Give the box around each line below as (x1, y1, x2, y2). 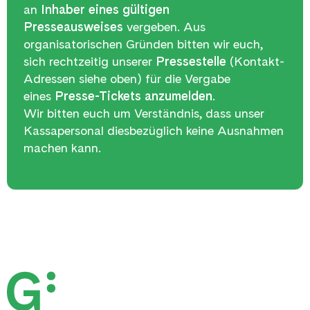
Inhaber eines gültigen (41, 2, 170, 17)
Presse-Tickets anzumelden (55, 89, 212, 104)
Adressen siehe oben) (24, 71, 145, 86)
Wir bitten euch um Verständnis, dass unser (24, 106, 264, 121)
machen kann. (24, 140, 101, 156)
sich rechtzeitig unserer (24, 54, 156, 69)
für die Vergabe (145, 71, 230, 86)
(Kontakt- (230, 54, 284, 69)
